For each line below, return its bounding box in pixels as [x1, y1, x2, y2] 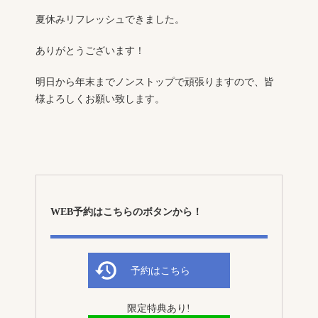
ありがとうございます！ [35, 45, 145, 56]
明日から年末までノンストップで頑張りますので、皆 [35, 76, 274, 87]
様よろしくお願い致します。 [35, 93, 165, 104]
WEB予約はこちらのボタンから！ [50, 206, 202, 217]
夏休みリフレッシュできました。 [35, 13, 185, 25]
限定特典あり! [127, 302, 191, 314]
